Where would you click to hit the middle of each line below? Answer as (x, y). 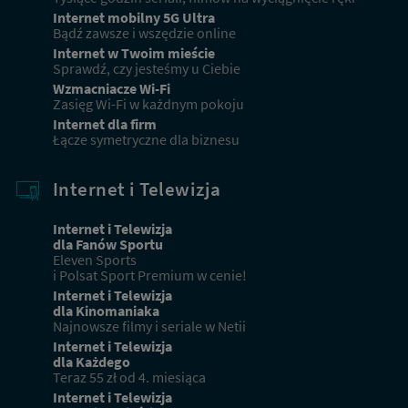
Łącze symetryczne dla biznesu (146, 139)
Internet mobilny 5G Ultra (134, 17)
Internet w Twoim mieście (134, 53)
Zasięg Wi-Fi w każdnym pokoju (148, 104)
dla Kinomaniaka (106, 311)
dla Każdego (92, 362)
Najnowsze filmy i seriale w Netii (149, 326)
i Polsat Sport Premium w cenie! (150, 275)
